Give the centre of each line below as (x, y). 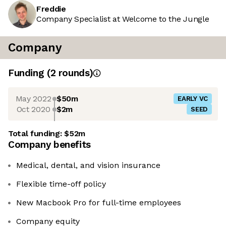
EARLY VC (193, 99)
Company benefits (49, 145)
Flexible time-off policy (61, 184)
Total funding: (36, 134)
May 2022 (33, 98)
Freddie (51, 9)
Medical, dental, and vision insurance (88, 165)
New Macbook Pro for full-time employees (99, 203)
